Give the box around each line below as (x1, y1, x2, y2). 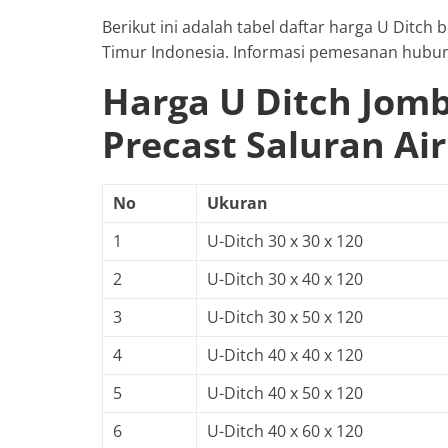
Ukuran (207, 191, 268, 214)
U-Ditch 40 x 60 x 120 (207, 419, 363, 442)
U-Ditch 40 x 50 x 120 (207, 381, 363, 404)
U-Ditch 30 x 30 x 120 (207, 229, 363, 252)
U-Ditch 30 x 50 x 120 (207, 305, 363, 328)
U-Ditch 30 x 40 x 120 (207, 267, 363, 290)
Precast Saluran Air (102, 119, 446, 169)
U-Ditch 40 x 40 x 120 (207, 343, 363, 366)
